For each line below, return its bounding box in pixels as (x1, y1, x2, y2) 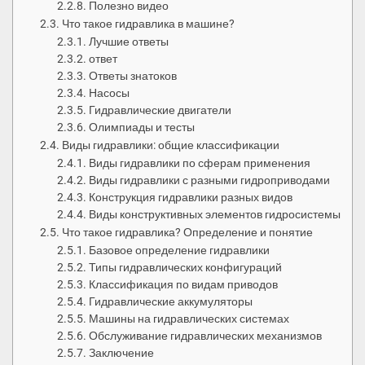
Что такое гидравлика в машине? (61, 17, 235, 32)
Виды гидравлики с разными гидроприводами (89, 174, 331, 187)
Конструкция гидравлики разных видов (89, 191, 293, 204)
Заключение (89, 346, 155, 360)
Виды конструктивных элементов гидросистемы (89, 208, 341, 222)
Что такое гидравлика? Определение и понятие (61, 226, 313, 240)
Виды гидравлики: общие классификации (61, 139, 279, 153)
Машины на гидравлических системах (89, 312, 290, 326)
